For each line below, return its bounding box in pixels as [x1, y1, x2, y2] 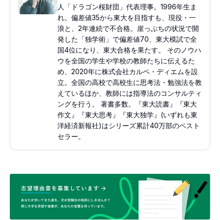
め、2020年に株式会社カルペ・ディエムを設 [57, 67, 198, 76]
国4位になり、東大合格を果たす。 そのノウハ [57, 45, 201, 54]
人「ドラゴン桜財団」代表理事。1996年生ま [57, 2, 197, 11]
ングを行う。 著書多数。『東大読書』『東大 [57, 99, 197, 108]
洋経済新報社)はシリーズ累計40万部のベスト [57, 121, 200, 130]
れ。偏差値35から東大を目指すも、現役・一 [57, 13, 196, 22]
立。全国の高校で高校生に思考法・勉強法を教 [57, 78, 202, 86]
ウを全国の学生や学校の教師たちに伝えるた [57, 56, 195, 65]
